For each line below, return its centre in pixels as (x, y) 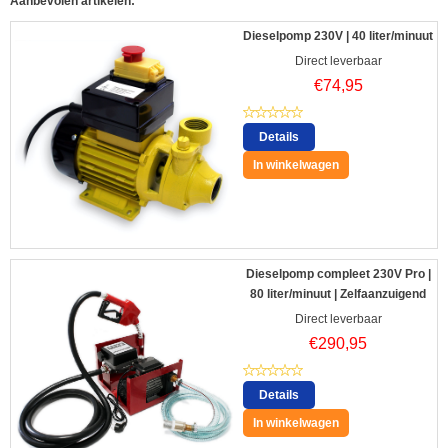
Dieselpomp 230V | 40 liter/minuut (338, 36)
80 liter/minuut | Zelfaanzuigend (338, 294)
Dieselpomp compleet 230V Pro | (338, 274)
